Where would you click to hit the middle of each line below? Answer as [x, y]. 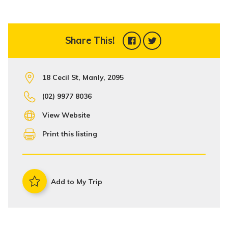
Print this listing [69, 134]
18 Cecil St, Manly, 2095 [83, 78]
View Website [66, 115]
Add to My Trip [77, 181]
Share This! [90, 41]
